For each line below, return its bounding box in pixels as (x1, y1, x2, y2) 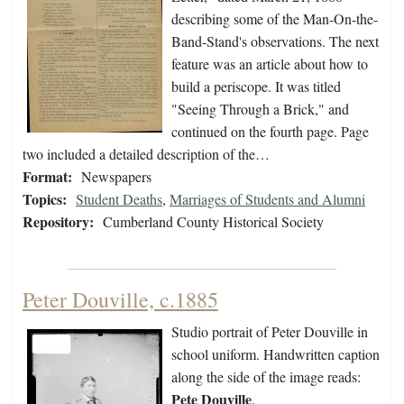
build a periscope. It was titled (171, 77, 341, 96)
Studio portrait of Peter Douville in (171, 322, 368, 342)
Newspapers (81, 167, 151, 187)
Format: (23, 166, 72, 188)
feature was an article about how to (171, 54, 368, 74)
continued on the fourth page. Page (171, 122, 369, 142)
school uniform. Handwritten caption (171, 344, 380, 364)
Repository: (23, 211, 94, 233)
